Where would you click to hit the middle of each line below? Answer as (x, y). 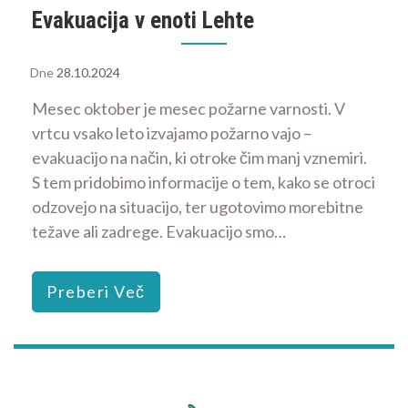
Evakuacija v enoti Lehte (143, 21)
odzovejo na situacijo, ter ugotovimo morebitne (198, 207)
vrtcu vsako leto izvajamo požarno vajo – (172, 133)
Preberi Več (96, 292)
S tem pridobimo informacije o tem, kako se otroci (204, 183)
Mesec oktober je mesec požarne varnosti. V (189, 109)
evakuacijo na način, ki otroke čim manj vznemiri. (199, 158)
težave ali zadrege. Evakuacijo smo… (159, 232)
